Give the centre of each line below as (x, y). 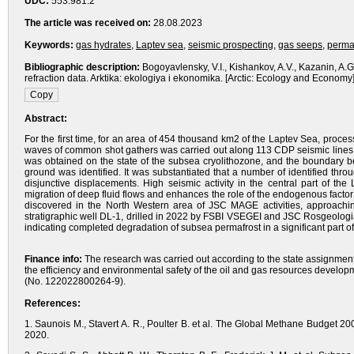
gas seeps (300, 45)
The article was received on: (88, 23)
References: (53, 303)
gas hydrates (104, 45)
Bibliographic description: (82, 67)
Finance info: (53, 259)
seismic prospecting (231, 45)
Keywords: (49, 45)
